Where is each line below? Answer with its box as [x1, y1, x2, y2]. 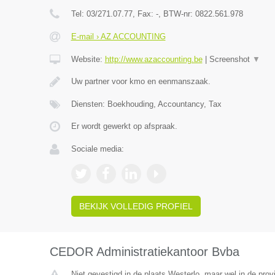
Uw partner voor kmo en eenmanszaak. [71, 77, 211, 86]
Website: [71, 55, 105, 64]
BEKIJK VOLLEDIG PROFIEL [79, 201, 193, 211]
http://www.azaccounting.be [104, 55, 203, 64]
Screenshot [209, 55, 252, 64]
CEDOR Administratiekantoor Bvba [49, 245, 239, 258]
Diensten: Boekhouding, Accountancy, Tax [71, 99, 222, 109]
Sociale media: [71, 144, 124, 153]
